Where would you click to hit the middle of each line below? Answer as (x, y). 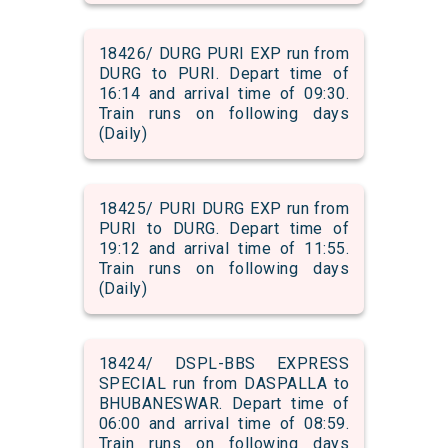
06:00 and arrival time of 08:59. (224, 424)
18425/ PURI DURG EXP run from (224, 209)
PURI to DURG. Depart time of (224, 229)
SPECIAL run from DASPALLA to (224, 384)
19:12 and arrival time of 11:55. (224, 249)
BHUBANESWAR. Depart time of (224, 404)
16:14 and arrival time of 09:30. (224, 94)
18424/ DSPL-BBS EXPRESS (224, 364)
